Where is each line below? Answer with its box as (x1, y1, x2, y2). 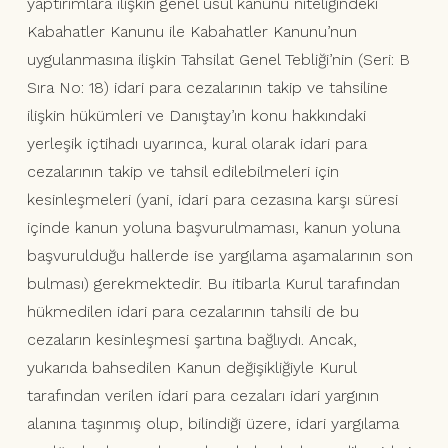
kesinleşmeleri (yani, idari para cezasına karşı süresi (26, 190, 398, 210)
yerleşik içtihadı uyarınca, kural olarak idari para (26, 134, 367, 154)
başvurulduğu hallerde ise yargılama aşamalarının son (26, 246, 413, 266)
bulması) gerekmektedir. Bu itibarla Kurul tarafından (26, 274, 400, 294)
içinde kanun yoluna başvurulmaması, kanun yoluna (26, 218, 400, 238)
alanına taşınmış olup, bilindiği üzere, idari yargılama (26, 414, 399, 434)
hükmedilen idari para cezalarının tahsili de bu (26, 302, 359, 322)
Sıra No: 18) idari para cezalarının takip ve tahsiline (26, 78, 388, 98)
